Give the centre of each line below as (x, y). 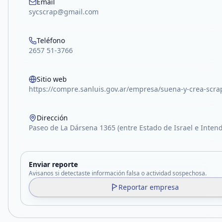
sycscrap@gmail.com (64, 12)
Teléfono (51, 40)
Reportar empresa (148, 187)
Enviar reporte (53, 164)
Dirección (52, 118)
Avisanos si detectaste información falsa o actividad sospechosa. (118, 173)
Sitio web (52, 79)
